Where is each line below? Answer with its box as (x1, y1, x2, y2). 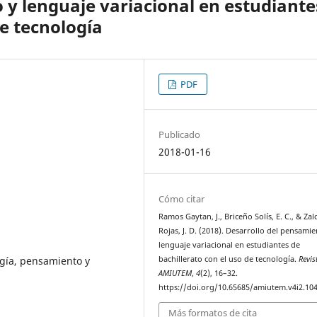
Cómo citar (158, 192, 205, 205)
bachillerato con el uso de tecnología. (158, 254, 299, 264)
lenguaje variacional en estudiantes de (158, 240, 301, 250)
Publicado (158, 127, 201, 141)
